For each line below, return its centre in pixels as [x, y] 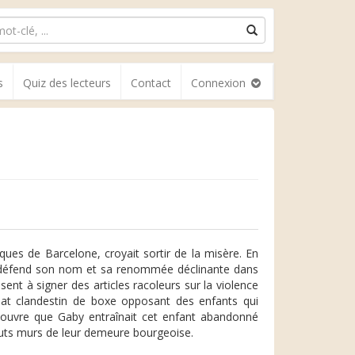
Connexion [220, 83]
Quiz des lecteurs [67, 83]
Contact [151, 83]
